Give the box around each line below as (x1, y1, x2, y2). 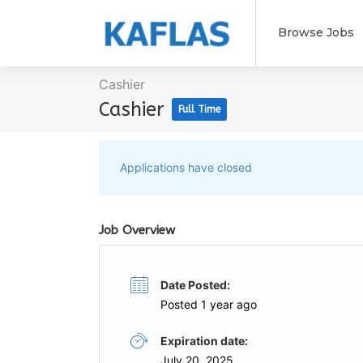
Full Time (178, 104, 220, 115)
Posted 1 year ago (160, 297, 257, 311)
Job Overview (99, 223, 175, 237)
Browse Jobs (277, 25, 354, 40)
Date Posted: (160, 278, 230, 292)
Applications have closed (120, 160, 252, 174)
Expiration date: (160, 334, 248, 348)
